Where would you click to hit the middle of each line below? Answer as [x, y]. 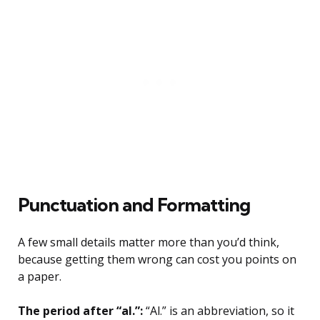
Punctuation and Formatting [134, 205]
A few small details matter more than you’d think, [149, 242]
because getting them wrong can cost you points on [157, 260]
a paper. [40, 277]
